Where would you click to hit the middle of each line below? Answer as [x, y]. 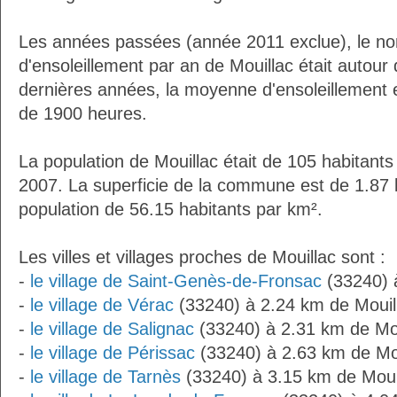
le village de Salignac [112, 329]
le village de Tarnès [105, 377]
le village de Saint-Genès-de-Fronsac [176, 281]
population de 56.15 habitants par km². [171, 209]
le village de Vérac [102, 305]
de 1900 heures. [83, 113]
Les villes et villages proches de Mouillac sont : [202, 257]
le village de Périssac [113, 353]
